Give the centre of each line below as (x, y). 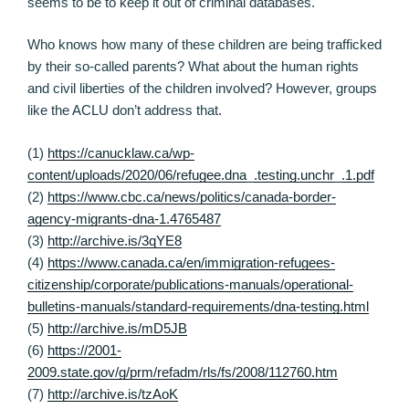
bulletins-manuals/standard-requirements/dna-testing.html (198, 306)
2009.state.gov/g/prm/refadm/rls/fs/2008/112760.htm (183, 372)
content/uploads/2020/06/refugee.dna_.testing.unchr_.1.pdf (201, 174)
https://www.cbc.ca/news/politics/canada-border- (192, 196)
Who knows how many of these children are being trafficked (204, 45)
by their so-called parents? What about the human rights (193, 67)
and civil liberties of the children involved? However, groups (202, 89)
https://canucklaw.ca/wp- (121, 152)
